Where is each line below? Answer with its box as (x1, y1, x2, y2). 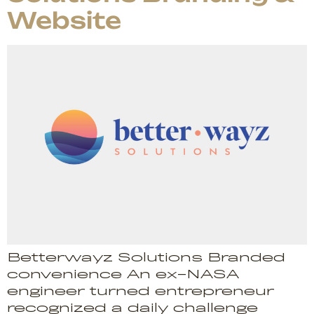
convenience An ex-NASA (7, 267, 239, 281)
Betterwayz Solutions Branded (7, 250, 285, 264)
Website (7, 6, 121, 34)
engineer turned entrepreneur (7, 284, 274, 298)
